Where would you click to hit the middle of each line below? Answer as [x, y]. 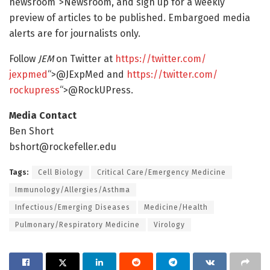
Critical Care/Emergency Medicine [162, 172]
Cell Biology [61, 172]
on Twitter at [84, 58]
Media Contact [43, 115]
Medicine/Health [176, 207]
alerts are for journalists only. [75, 33]
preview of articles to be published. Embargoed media [130, 17]
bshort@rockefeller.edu [63, 146]
